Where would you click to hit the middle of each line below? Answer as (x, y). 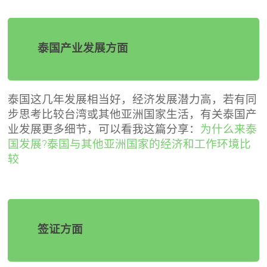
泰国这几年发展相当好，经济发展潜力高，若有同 (133, 100)
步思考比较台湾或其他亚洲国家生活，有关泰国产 (133, 114)
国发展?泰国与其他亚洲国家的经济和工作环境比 (130, 144)
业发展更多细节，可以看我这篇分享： (104, 129)
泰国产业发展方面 (83, 47)
